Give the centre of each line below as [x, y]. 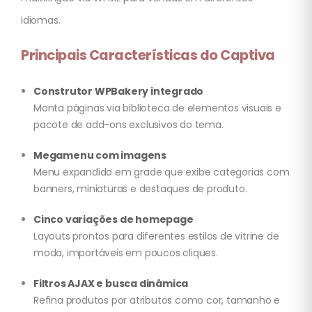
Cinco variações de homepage [114, 220]
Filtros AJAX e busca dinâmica [111, 284]
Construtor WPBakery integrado [119, 92]
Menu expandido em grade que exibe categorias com [162, 172]
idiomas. [41, 21]
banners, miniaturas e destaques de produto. [140, 189]
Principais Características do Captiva [148, 56]
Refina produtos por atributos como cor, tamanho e [157, 301]
